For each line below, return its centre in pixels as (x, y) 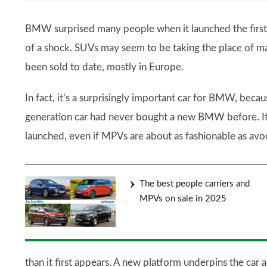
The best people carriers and (195, 184)
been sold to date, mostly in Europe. (104, 67)
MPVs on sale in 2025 (183, 198)
